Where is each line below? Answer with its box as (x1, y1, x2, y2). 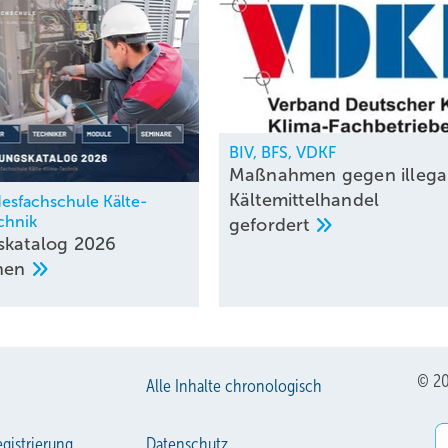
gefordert (228, 214, 315, 235)
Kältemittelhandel (228, 189, 380, 210)
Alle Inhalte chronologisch (146, 375, 323, 396)
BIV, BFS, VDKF (228, 143, 336, 161)
